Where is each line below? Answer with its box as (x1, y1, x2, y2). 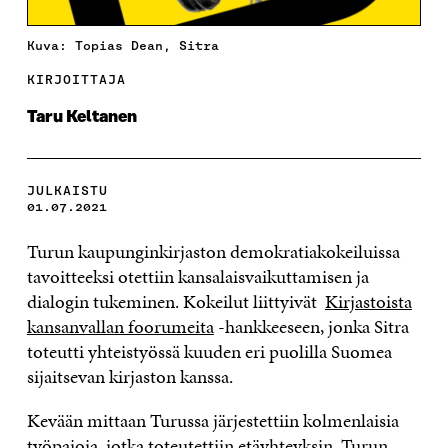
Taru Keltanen (26, 107, 137, 126)
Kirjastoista (324, 287, 412, 315)
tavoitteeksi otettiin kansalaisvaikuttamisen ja (26, 262, 369, 290)
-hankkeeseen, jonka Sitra (213, 312, 409, 340)
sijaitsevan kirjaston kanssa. (26, 362, 233, 390)
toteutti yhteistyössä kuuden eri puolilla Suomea (26, 337, 392, 365)
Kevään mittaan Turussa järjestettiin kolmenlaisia (26, 406, 399, 434)
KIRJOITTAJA (26, 71, 126, 87)
